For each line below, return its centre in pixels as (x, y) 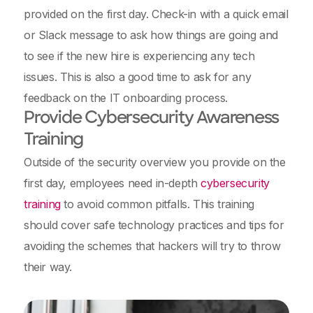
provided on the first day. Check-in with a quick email (156, 14)
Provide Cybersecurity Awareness (152, 119)
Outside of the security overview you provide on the (155, 162)
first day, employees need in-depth (112, 183)
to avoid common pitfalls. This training (157, 204)
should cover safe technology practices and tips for (154, 225)
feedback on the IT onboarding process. (126, 98)
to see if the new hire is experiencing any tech (139, 56)
